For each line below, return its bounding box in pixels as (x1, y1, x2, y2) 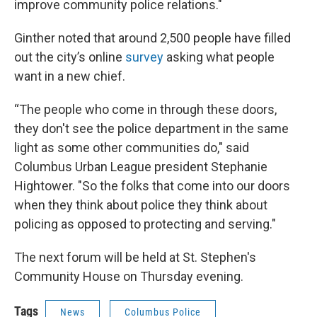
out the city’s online (14, 50, 125, 64)
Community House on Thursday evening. (14, 269, 243, 284)
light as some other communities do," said (14, 140, 249, 155)
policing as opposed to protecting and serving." (14, 217, 276, 231)
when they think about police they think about (14, 197, 267, 212)
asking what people (163, 50, 275, 64)
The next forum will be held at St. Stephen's (14, 250, 256, 265)
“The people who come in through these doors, (14, 102, 277, 117)
